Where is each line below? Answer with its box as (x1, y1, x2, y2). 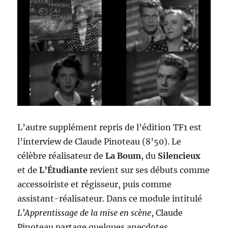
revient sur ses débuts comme (88, 165, 210, 176)
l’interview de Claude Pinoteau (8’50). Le (17, 136, 182, 147)
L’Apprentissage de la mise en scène (17, 208, 152, 218)
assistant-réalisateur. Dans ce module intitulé (17, 193, 203, 204)
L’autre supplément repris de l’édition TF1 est (17, 122, 202, 133)
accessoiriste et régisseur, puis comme (17, 179, 172, 190)
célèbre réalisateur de (17, 151, 106, 161)
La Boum (105, 151, 141, 161)
